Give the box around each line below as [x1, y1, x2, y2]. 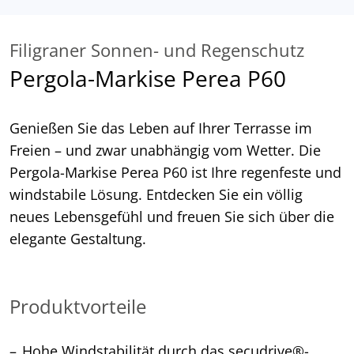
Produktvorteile [9, 293, 146, 320]
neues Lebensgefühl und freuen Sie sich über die [9, 207, 334, 227]
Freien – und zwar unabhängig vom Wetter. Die [9, 141, 321, 160]
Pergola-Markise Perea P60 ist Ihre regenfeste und [9, 163, 341, 183]
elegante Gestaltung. [9, 229, 146, 249]
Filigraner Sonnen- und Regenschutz [9, 39, 304, 62]
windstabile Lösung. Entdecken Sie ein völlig [9, 185, 303, 205]
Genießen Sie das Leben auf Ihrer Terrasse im [9, 119, 312, 138]
